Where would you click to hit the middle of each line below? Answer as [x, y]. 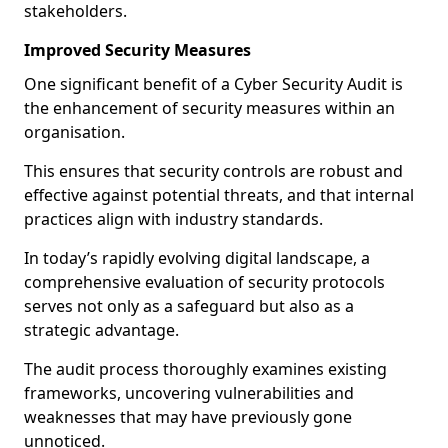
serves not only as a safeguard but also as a [189, 306]
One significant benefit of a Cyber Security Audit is [213, 84]
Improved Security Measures [137, 50]
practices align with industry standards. [173, 219]
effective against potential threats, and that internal [219, 195]
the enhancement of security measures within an [209, 108]
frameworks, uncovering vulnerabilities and [189, 393]
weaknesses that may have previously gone [188, 417]
